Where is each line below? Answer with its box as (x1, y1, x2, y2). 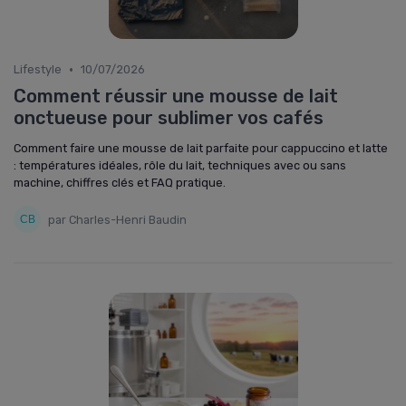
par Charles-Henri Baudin (48, 212, 187, 227)
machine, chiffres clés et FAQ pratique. (14, 176, 226, 189)
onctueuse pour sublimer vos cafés (14, 107, 324, 129)
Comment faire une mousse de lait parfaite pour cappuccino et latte (14, 141, 388, 155)
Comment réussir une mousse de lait (14, 85, 338, 107)
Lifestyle (14, 63, 62, 76)
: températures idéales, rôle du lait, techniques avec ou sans (14, 159, 346, 172)
